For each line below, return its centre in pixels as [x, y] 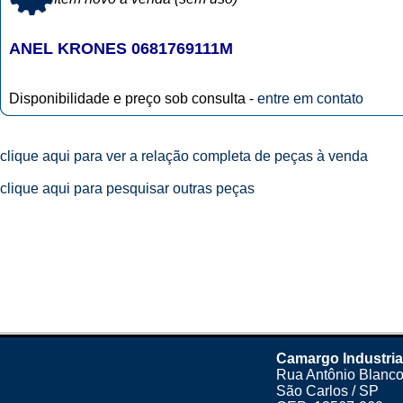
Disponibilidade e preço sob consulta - [133, 99]
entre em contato [310, 99]
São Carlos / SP [328, 391]
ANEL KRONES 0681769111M [121, 49]
